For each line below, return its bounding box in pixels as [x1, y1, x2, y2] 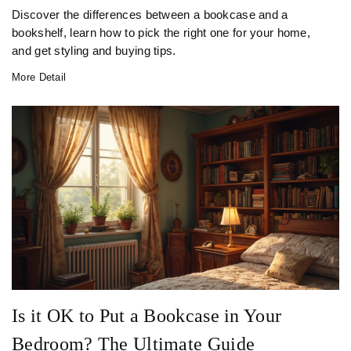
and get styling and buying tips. [12, 45, 176, 58]
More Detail [12, 71, 67, 84]
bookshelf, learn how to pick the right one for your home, [12, 27, 311, 40]
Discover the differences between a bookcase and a [12, 9, 288, 22]
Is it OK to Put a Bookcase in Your [12, 306, 282, 327]
